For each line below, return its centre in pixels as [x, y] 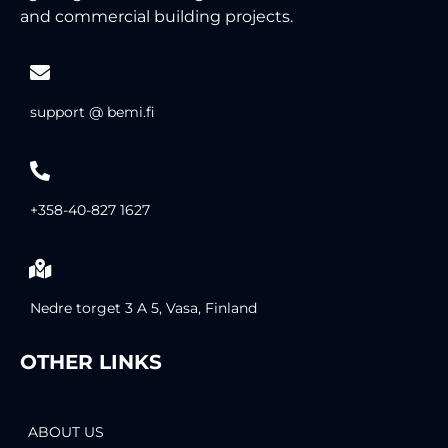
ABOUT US [66, 432]
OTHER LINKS [91, 362]
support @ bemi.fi [92, 112]
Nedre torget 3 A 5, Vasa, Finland [143, 308]
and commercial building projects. [156, 17]
